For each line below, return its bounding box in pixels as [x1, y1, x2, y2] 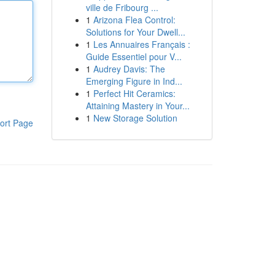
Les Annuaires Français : [93, 38, 190, 50]
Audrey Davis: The [93, 63, 165, 75]
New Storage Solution [93, 112, 177, 124]
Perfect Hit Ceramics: [93, 87, 176, 99]
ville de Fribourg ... [85, 1, 158, 14]
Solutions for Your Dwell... [85, 26, 185, 38]
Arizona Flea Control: [93, 14, 176, 26]
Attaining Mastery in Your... [85, 99, 190, 112]
